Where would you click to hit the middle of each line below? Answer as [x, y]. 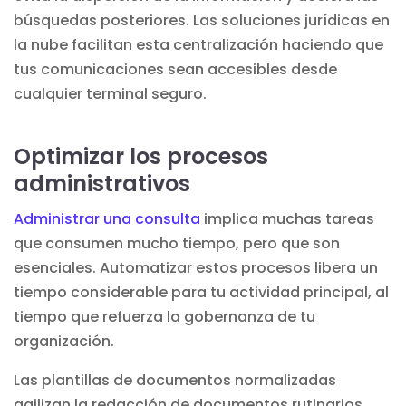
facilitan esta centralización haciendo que [226, 44]
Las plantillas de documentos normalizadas [175, 380]
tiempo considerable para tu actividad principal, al [201, 292]
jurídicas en [347, 20]
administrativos [102, 183]
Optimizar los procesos [141, 156]
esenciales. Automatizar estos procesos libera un [196, 267]
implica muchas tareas [287, 218]
